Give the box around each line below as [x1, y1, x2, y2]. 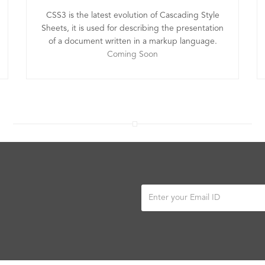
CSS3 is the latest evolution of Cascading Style [46, 11, 219, 20]
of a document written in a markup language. [48, 37, 217, 46]
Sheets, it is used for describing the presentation [41, 24, 224, 33]
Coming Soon [107, 50, 158, 59]
